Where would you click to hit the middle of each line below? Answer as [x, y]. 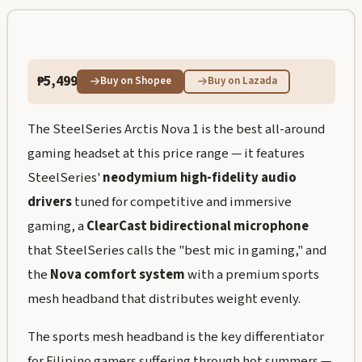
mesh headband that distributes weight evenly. [164, 299]
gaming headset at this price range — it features [166, 154]
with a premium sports [252, 275]
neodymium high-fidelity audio [199, 178]
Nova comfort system [117, 275]
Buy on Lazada [242, 81]
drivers [49, 202]
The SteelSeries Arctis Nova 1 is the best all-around [176, 130]
